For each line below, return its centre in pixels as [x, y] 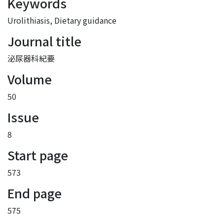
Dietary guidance [85, 20]
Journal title [44, 41]
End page [35, 193]
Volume [30, 79]
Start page [38, 155]
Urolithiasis [29, 20]
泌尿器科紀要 [31, 58]
